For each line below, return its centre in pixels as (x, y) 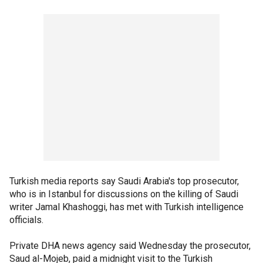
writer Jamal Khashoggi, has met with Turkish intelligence (127, 207)
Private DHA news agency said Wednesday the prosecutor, (130, 245)
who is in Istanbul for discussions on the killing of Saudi (124, 194)
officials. (26, 220)
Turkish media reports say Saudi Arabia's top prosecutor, (124, 181)
